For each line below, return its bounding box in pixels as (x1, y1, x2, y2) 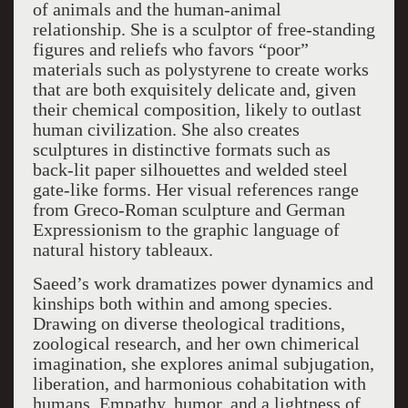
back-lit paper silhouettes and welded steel (32, 159, 348, 179)
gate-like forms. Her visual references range (32, 179, 359, 199)
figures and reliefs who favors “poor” (32, 39, 309, 59)
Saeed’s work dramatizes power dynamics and (32, 273, 373, 293)
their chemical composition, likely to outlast (32, 99, 362, 119)
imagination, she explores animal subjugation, (32, 353, 374, 373)
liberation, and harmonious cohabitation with (32, 373, 366, 393)
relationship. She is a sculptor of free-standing (32, 19, 375, 39)
